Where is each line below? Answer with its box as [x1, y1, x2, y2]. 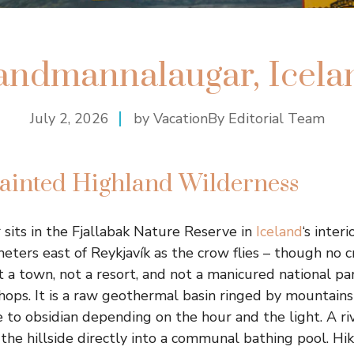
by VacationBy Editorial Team [133, 109, 325, 129]
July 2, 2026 [29, 109, 109, 129]
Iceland [256, 222, 303, 242]
